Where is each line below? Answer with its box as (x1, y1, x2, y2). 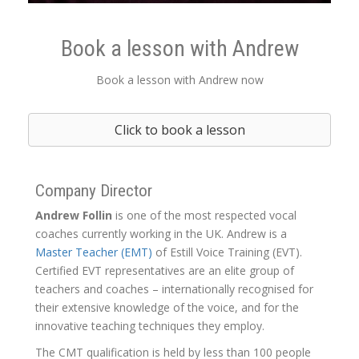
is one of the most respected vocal (112, 207, 296, 223)
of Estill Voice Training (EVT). (152, 244, 302, 260)
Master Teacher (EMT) (35, 244, 152, 260)
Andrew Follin (35, 207, 112, 223)
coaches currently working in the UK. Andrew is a (35, 225, 287, 241)
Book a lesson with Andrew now (95, 71, 264, 87)
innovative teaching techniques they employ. (35, 317, 264, 333)
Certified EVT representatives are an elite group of (35, 262, 294, 278)
